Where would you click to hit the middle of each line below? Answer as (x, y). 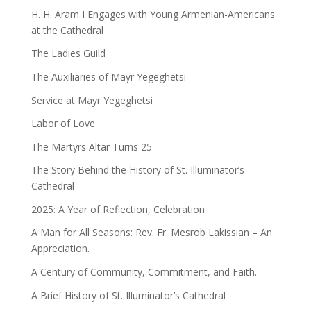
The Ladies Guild (68, 53)
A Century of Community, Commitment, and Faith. (144, 271)
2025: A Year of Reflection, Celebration (118, 209)
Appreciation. (60, 249)
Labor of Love (63, 124)
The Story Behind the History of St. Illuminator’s (137, 170)
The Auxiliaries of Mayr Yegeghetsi (108, 77)
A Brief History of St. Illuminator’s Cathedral (128, 295)
